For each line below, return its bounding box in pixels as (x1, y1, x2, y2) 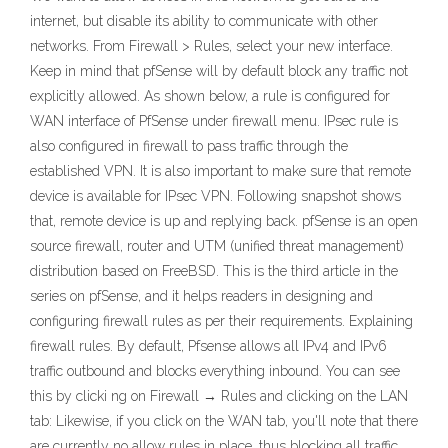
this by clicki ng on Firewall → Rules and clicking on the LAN (30, 388, 408, 405)
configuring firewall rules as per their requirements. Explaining (30, 313, 413, 330)
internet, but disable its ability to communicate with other (30, 13, 378, 30)
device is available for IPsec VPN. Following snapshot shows (30, 188, 401, 205)
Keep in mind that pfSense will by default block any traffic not (30, 63, 408, 80)
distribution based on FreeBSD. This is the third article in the (30, 263, 398, 280)
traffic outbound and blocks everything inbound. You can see (30, 363, 400, 380)
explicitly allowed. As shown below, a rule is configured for (30, 88, 390, 105)
